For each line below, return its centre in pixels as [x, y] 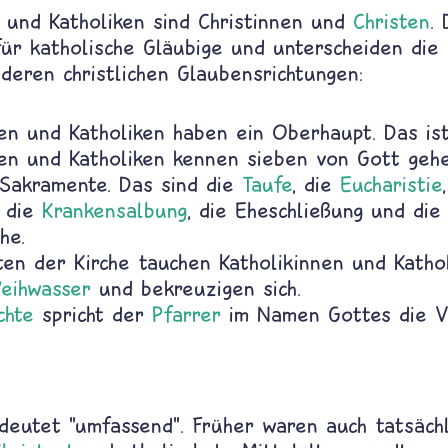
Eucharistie [391, 184]
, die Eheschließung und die [314, 210]
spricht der [93, 314]
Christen [391, 21]
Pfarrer [186, 314]
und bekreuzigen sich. [200, 288]
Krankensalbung [114, 210]
